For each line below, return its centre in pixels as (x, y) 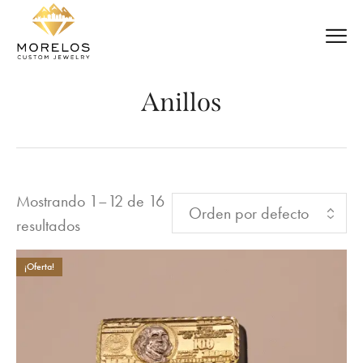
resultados (48, 225)
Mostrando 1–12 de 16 (90, 201)
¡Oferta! (39, 267)
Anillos (181, 102)
